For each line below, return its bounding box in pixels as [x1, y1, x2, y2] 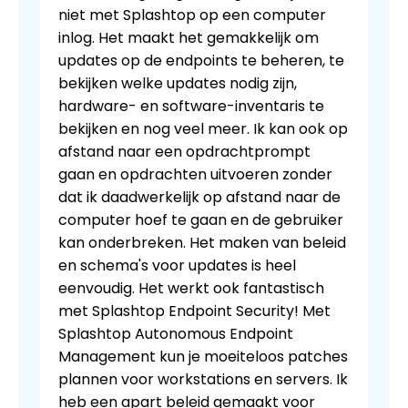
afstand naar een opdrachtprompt [58, 141, 311, 163]
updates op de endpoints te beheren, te [58, 50, 344, 72]
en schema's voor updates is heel [58, 255, 296, 277]
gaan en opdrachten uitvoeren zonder [58, 164, 332, 186]
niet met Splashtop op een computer [58, 5, 326, 26]
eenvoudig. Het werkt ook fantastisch [58, 278, 324, 300]
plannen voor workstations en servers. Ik [58, 369, 348, 391]
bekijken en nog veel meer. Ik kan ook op [58, 118, 348, 140]
